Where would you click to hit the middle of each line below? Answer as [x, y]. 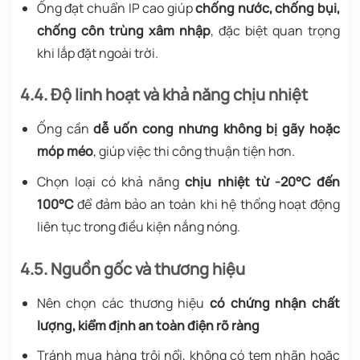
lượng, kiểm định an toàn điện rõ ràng [148, 325]
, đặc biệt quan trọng [275, 30]
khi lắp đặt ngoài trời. [97, 53]
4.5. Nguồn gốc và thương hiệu [133, 268]
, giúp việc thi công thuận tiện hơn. [194, 151]
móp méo [65, 151]
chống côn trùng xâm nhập [123, 30]
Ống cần [65, 129]
